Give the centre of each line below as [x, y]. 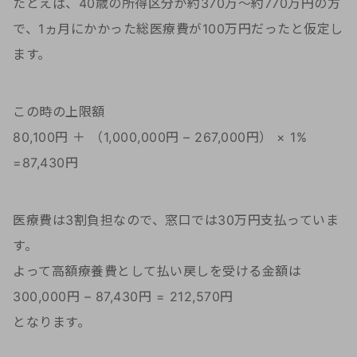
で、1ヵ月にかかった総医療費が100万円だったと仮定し [178, 29]
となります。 [51, 322]
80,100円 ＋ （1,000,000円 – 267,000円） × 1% [160, 137]
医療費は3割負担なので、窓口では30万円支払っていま [176, 220]
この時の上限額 [59, 112]
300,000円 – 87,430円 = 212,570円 [123, 297]
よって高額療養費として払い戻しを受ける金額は [157, 271]
